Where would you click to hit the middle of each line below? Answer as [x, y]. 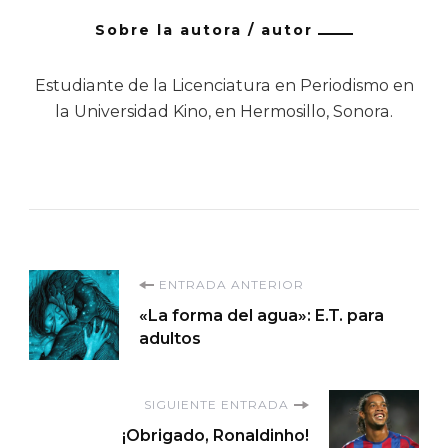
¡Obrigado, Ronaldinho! [215, 436]
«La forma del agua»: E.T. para [261, 316]
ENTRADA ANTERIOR [231, 285]
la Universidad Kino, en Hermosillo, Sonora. [224, 112]
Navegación [147, 293]
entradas [118, 391]
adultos [170, 339]
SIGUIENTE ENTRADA [216, 405]
